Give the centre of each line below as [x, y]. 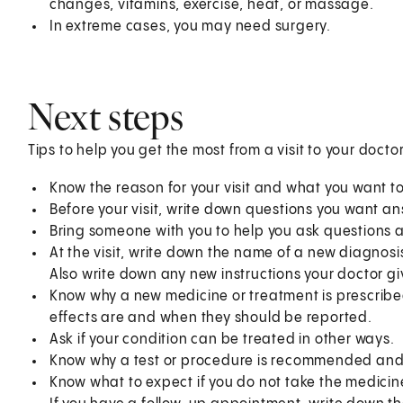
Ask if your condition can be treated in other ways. [222, 339]
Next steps [106, 116]
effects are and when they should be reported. [210, 318]
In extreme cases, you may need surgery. [190, 26]
